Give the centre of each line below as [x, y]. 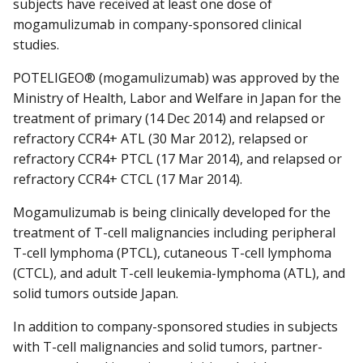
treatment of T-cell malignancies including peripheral [174, 233]
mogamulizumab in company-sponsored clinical [157, 24]
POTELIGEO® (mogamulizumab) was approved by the [176, 78]
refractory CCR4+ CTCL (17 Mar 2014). [128, 179]
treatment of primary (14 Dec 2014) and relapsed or [169, 119]
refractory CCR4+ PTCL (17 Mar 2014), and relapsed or [177, 159]
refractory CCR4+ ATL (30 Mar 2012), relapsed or [160, 139]
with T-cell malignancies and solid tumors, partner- [168, 347]
